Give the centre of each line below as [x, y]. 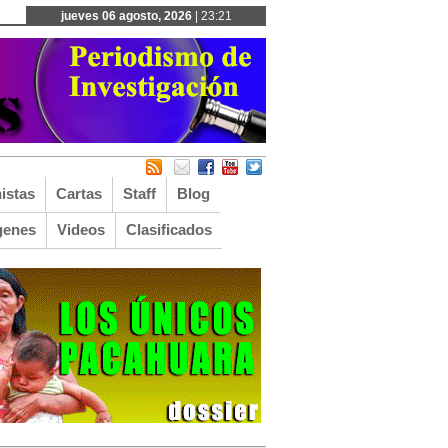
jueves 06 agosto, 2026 [126, 16]
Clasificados [169, 229]
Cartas [79, 193]
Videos [81, 229]
